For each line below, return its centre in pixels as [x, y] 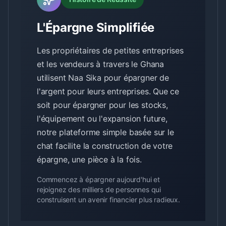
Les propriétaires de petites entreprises [110, 50]
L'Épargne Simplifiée [96, 27]
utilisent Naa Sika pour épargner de [103, 78]
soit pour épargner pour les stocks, [102, 105]
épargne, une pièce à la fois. [89, 159]
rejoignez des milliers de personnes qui [99, 189]
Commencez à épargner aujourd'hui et [98, 179]
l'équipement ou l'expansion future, [102, 119]
